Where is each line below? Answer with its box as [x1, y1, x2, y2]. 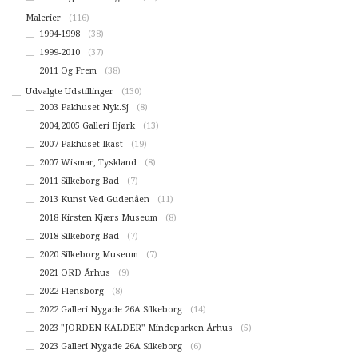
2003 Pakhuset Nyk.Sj [38, 101, 129, 113]
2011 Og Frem [38, 65, 97, 76]
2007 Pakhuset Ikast [38, 138, 123, 149]
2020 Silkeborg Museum [38, 249, 138, 260]
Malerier [25, 13, 61, 24]
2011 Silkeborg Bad [38, 175, 119, 186]
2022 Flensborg [38, 285, 104, 296]
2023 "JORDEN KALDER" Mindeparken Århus [38, 322, 233, 333]
